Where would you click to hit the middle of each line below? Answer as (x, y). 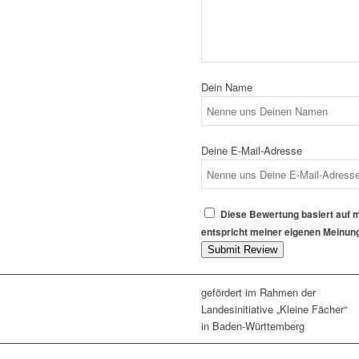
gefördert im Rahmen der (259, 292)
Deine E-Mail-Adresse (252, 151)
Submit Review (243, 250)
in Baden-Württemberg (253, 326)
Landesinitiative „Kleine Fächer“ (274, 309)
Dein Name (227, 87)
